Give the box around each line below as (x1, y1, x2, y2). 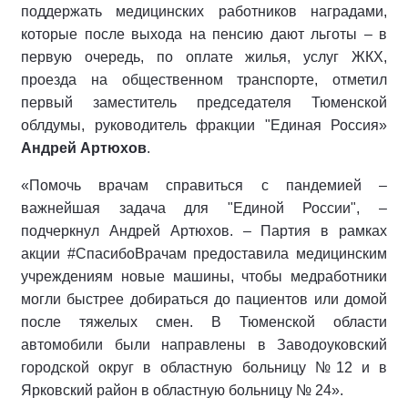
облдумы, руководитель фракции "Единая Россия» (21, 117, 387, 134)
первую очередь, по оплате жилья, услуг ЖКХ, (21, 49, 387, 66)
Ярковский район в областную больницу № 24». (21, 382, 343, 399)
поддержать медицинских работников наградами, (21, 4, 387, 20)
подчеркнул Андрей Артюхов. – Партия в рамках (21, 223, 387, 240)
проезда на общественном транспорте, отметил (21, 72, 387, 88)
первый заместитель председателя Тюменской (21, 95, 387, 111)
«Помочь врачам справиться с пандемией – (21, 178, 387, 194)
